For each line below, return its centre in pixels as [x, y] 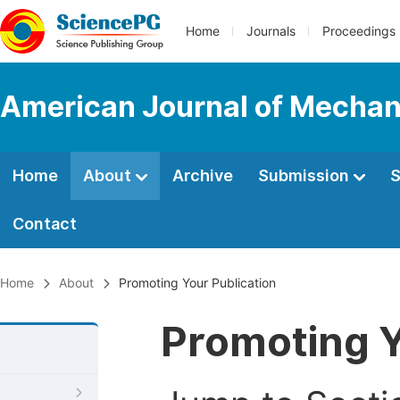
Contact [45, 224]
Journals [271, 31]
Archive [203, 175]
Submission [305, 175]
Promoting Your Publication [197, 283]
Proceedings [359, 31]
